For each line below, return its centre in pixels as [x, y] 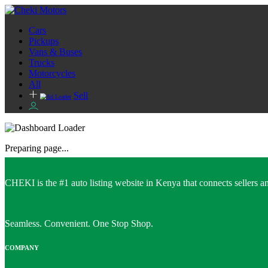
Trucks [42, 63]
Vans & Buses [55, 52]
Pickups [44, 41]
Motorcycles [52, 73]
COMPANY [22, 247]
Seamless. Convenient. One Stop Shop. [79, 223]
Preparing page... [37, 148]
